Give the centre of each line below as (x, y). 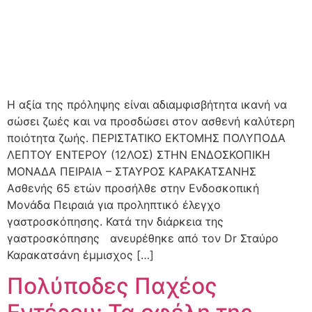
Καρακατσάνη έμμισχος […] (80, 255)
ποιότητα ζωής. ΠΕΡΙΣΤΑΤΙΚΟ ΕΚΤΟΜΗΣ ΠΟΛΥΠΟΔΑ (146, 138)
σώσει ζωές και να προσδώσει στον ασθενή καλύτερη (151, 121)
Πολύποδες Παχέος (112, 286)
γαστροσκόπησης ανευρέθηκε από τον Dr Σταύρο (143, 238)
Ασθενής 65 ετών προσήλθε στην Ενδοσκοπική (133, 188)
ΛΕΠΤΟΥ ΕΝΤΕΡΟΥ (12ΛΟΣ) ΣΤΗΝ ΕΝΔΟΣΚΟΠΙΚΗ (139, 154)
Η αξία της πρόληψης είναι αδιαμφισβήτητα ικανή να (147, 104)
